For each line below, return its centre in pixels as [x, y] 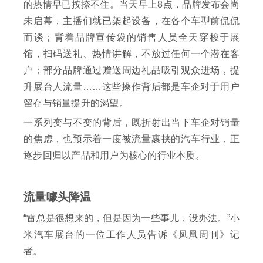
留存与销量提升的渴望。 [76, 103]
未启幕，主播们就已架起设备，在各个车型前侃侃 [131, 21]
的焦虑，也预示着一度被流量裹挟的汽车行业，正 [131, 139]
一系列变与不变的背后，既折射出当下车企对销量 [131, 123]
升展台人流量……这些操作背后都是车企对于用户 [131, 87]
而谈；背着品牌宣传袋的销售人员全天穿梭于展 [131, 38]
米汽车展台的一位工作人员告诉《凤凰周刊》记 [131, 235]
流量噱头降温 [58, 197]
